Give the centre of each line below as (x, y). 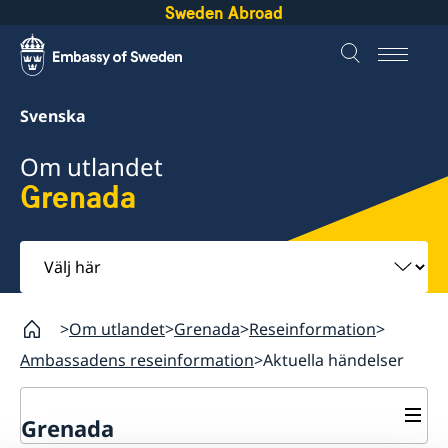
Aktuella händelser (333, 359)
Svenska (53, 116)
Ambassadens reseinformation (137, 359)
